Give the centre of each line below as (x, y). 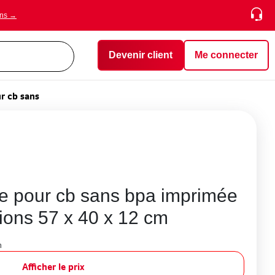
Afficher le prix (53, 266)
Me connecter (226, 55)
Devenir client (141, 55)
